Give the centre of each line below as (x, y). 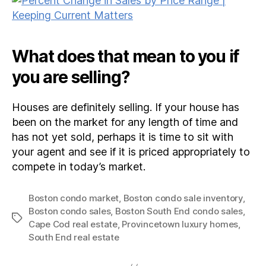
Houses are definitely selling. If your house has (126, 107)
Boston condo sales (70, 211)
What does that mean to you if (126, 56)
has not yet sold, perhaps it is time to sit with (123, 137)
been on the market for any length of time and (125, 122)
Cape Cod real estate (73, 224)
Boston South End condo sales (179, 211)
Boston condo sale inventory (183, 198)
